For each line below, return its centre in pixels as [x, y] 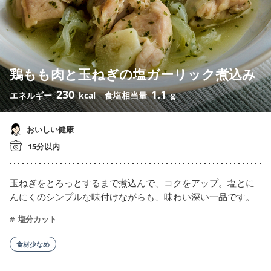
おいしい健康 [49, 130]
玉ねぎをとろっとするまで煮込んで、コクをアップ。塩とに [132, 183]
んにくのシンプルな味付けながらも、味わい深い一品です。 [132, 197]
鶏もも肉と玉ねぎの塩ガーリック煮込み [133, 74]
